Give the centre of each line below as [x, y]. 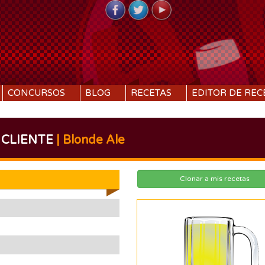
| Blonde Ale [89, 140]
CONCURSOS [36, 93]
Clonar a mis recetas [215, 178]
